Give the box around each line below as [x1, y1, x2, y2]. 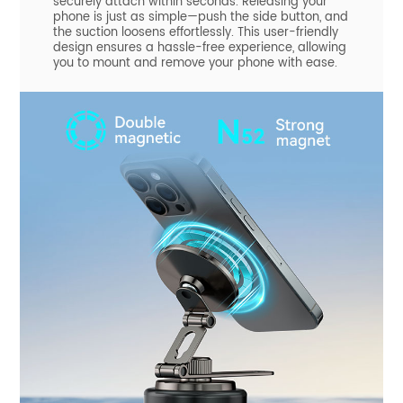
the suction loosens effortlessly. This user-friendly [52, 22, 338, 42]
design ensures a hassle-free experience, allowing [52, 38, 346, 58]
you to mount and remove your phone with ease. [52, 53, 337, 73]
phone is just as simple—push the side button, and [52, 7, 348, 27]
